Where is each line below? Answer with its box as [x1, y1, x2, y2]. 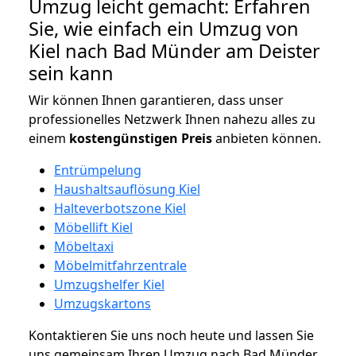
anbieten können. [212, 129, 321, 147]
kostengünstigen [69, 129, 178, 147]
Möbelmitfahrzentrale [54, 256, 187, 274]
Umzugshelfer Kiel [54, 275, 164, 293]
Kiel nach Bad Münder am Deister [29, 37, 320, 64]
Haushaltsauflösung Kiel [54, 180, 200, 198]
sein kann [29, 60, 114, 86]
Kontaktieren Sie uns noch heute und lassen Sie [29, 326, 314, 344]
